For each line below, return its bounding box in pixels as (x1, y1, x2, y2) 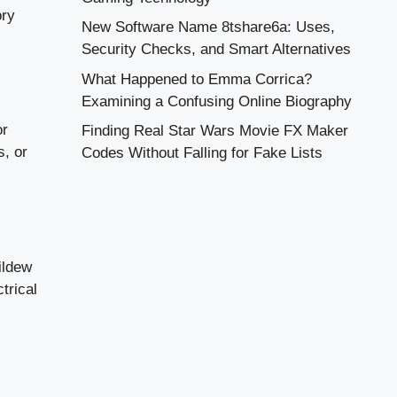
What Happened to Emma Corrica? (82, 70, 312, 88)
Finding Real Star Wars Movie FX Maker (82, 122, 348, 140)
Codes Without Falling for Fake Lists (82, 144, 323, 162)
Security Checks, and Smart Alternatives (82, 41, 351, 58)
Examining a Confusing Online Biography (82, 92, 352, 110)
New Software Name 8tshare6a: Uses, (82, 19, 335, 36)
